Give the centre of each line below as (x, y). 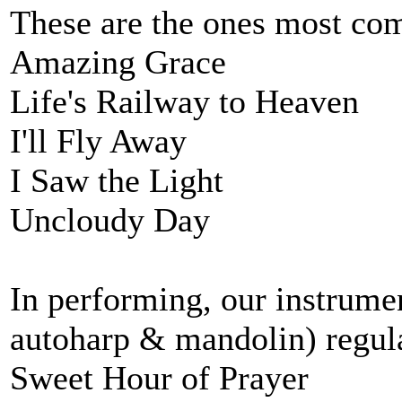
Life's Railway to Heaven (184, 101)
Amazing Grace (118, 62)
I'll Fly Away (98, 141)
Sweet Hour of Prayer (159, 378)
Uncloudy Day (110, 220)
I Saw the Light (117, 180)
